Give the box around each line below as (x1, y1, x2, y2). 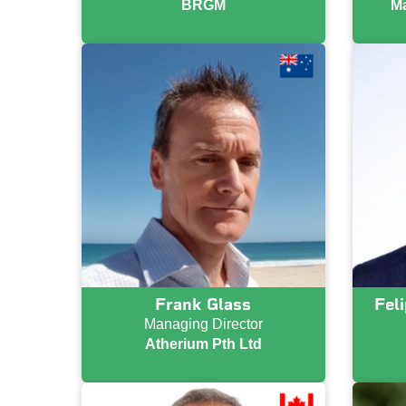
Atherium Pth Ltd (144, 335, 262, 352)
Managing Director (143, 315, 263, 332)
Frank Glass (155, 294, 252, 314)
